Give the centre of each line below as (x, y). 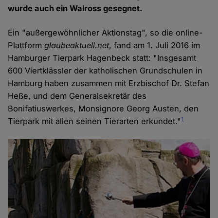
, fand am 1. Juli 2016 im (155, 45)
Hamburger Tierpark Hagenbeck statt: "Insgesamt (102, 58)
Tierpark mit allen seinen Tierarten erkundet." (95, 121)
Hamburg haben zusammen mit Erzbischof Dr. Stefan (109, 83)
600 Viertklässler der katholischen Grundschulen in (105, 71)
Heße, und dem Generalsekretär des (77, 96)
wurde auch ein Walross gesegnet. (75, 9)
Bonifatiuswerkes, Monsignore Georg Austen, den (103, 109)
